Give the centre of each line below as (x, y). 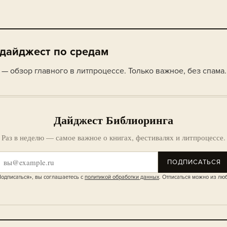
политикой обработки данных (122, 177)
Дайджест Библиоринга (113, 120)
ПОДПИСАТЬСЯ (194, 162)
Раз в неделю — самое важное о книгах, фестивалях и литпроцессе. (113, 137)
